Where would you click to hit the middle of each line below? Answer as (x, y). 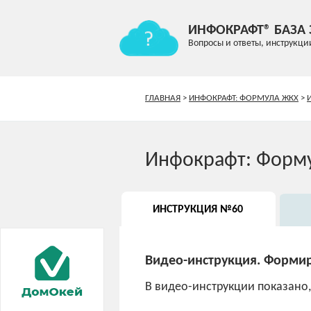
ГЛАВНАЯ (163, 99)
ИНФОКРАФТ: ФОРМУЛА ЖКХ (244, 99)
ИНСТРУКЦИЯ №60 (198, 210)
